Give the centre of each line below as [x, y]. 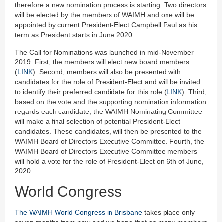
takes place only [168, 212]
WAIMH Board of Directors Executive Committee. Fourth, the [110, 141]
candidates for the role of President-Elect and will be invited [108, 82]
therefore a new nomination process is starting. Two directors [111, 5]
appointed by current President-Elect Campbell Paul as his [106, 25]
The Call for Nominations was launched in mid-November [104, 52]
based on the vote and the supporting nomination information [111, 102]
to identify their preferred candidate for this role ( [91, 92]
